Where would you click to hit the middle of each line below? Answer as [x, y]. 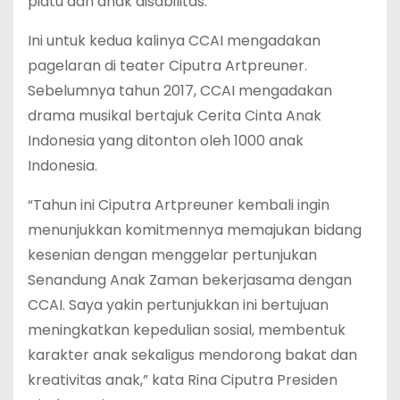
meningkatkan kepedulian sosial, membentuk [187, 329]
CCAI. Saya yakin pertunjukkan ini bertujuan [178, 304]
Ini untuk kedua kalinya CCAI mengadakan [174, 40]
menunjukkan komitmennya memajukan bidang [195, 229]
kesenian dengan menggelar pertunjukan [172, 254]
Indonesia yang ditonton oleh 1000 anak [166, 140]
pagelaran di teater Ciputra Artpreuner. [167, 65]
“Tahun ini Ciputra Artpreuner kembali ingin [179, 204]
